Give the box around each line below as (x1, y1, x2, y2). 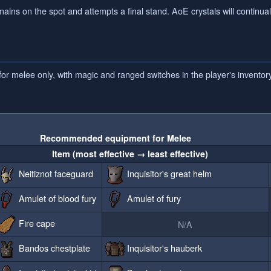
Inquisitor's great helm (125, 166, 212, 180)
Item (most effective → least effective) (52, 148, 209, 160)
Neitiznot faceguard (16, 166, 94, 180)
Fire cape (16, 216, 56, 229)
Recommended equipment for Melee (39, 132, 191, 145)
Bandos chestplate (16, 241, 91, 254)
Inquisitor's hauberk (125, 241, 203, 254)
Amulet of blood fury (16, 191, 97, 204)
